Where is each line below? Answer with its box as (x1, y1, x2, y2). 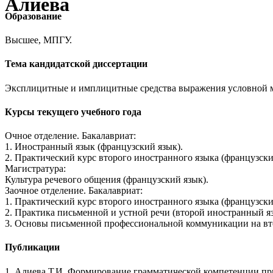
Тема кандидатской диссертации (5, 58, 147, 69)
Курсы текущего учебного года (5, 106, 141, 117)
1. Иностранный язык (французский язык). (5, 141, 183, 152)
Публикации (5, 242, 60, 253)
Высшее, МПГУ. (5, 35, 72, 46)
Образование (5, 10, 62, 21)
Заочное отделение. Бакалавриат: (5, 185, 143, 196)
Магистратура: (5, 163, 66, 174)
